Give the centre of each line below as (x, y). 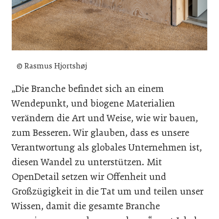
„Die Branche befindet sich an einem (88, 89)
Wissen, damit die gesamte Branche (86, 206)
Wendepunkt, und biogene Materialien (93, 104)
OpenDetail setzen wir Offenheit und (89, 177)
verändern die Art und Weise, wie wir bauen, (105, 118)
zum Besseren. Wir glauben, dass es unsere (100, 133)
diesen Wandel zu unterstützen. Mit (87, 162)
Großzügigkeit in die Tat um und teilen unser (108, 192)
